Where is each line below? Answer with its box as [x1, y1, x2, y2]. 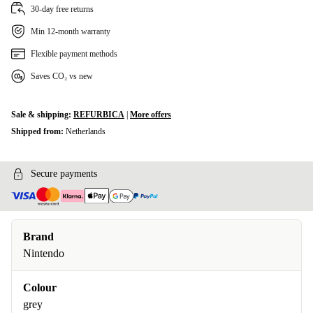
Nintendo [23, 247, 64, 260]
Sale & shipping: [11, 110, 73, 119]
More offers [130, 110, 171, 119]
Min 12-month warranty [31, 27, 110, 36]
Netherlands [66, 126, 105, 136]
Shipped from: [11, 126, 66, 136]
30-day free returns [31, 4, 94, 14]
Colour [23, 282, 57, 294]
